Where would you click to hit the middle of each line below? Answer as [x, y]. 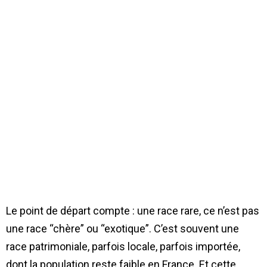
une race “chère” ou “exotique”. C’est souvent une [122, 228]
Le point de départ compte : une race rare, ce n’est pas [133, 210]
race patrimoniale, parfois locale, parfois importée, [123, 246]
